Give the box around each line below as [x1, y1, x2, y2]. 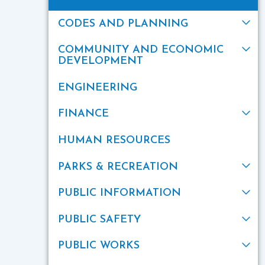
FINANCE [58, 108, 109, 120]
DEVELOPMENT [58, 56, 144, 67]
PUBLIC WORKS [58, 240, 140, 252]
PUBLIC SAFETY [58, 214, 141, 225]
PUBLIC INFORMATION [58, 188, 182, 199]
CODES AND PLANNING [58, 18, 189, 30]
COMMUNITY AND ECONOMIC [58, 44, 224, 56]
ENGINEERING [58, 82, 138, 93]
